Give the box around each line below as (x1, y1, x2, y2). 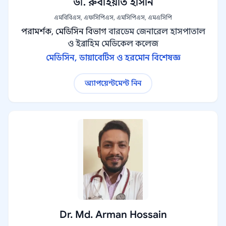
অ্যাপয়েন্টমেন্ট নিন (85, 79, 141, 88)
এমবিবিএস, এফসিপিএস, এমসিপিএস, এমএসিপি (54, 14, 172, 21)
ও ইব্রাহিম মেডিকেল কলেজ (68, 39, 158, 49)
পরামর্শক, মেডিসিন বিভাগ (21, 27, 106, 37)
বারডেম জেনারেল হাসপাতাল (108, 27, 205, 37)
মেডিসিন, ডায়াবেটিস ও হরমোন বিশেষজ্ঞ (45, 53, 181, 63)
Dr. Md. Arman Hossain (59, 208, 167, 221)
